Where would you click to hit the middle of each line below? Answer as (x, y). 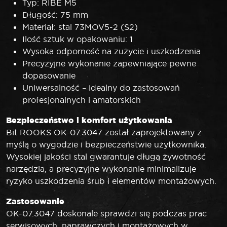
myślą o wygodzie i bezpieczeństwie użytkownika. (106, 145)
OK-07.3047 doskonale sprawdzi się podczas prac (106, 214)
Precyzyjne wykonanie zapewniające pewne (109, 64)
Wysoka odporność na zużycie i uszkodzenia (111, 51)
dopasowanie (49, 76)
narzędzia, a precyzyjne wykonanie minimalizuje (101, 169)
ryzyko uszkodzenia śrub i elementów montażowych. (111, 181)
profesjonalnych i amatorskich (82, 100)
